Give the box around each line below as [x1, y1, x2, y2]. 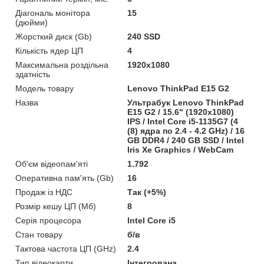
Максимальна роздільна [15, 60, 108, 70]
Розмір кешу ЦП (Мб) [15, 201, 96, 211]
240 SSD [127, 31, 161, 41]
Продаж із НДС [15, 187, 72, 197]
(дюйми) [15, 17, 48, 27]
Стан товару [15, 229, 62, 239]
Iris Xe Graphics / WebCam [127, 144, 234, 154]
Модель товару [15, 83, 74, 93]
